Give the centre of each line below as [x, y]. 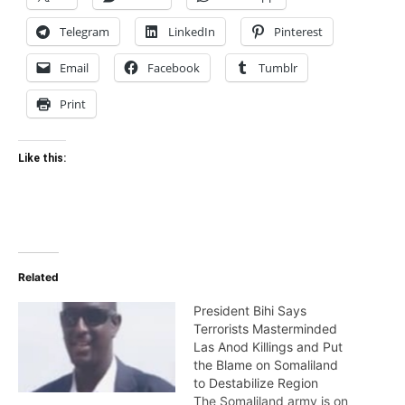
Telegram [85, 32]
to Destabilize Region [256, 383]
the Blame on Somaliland [266, 365]
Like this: [42, 159]
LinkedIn [192, 32]
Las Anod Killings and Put [268, 347]
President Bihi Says [250, 311]
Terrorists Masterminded [265, 329]
